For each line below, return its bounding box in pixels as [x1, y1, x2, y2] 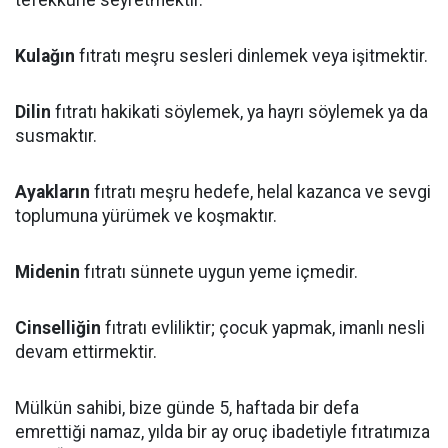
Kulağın [15, 46, 75, 66]
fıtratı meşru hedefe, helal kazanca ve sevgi [90, 182, 431, 202]
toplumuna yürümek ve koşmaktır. [15, 206, 277, 226]
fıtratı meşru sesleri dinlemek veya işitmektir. [75, 46, 428, 66]
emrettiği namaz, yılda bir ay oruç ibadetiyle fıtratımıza [15, 422, 430, 442]
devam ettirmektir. [15, 342, 157, 362]
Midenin [15, 262, 80, 282]
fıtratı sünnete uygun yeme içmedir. [80, 262, 358, 282]
